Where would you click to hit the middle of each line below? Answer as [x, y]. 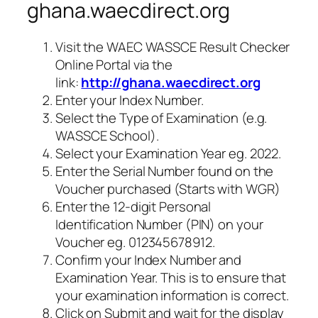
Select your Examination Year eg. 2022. [169, 154]
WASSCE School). [107, 136]
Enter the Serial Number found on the [165, 171]
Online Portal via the [114, 65]
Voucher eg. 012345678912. [135, 242]
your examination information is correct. [172, 296]
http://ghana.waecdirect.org [171, 83]
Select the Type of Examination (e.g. [161, 118]
